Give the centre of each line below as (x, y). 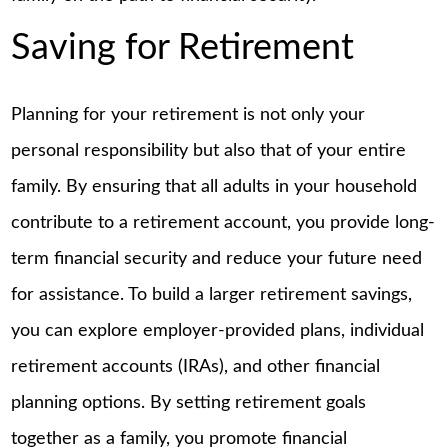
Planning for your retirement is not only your (188, 115)
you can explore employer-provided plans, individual (218, 331)
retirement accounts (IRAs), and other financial (196, 367)
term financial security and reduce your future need (217, 259)
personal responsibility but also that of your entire (209, 151)
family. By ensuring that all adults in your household (214, 187)
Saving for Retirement (183, 48)
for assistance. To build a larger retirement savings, (212, 295)
